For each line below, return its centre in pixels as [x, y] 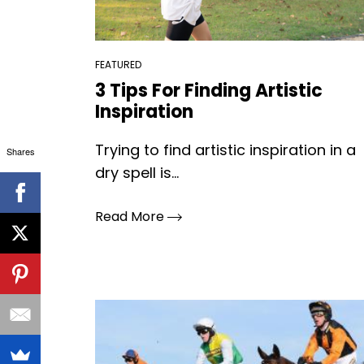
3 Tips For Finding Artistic [209, 91]
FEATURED [118, 65]
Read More [131, 217]
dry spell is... [137, 173]
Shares [20, 151]
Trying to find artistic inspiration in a [225, 150]
